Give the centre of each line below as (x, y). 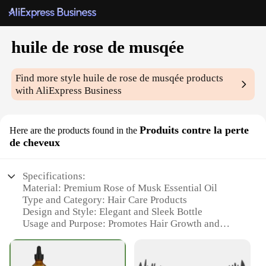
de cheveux (35, 143)
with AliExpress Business (69, 91)
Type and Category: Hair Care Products (105, 200)
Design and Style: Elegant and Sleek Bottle (113, 212)
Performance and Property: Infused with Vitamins (127, 248)
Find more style (50, 78)
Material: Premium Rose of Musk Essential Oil (120, 188)
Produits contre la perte (194, 130)
